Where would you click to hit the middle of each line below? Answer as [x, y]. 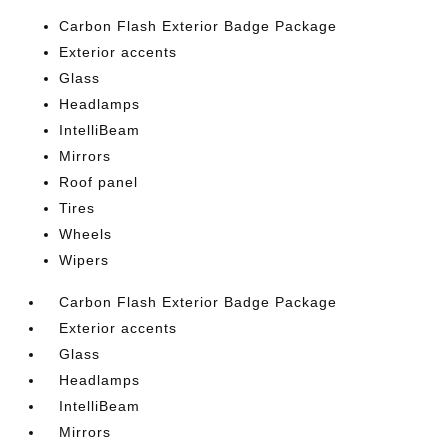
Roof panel [99, 182]
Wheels [86, 234]
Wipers [84, 260]
